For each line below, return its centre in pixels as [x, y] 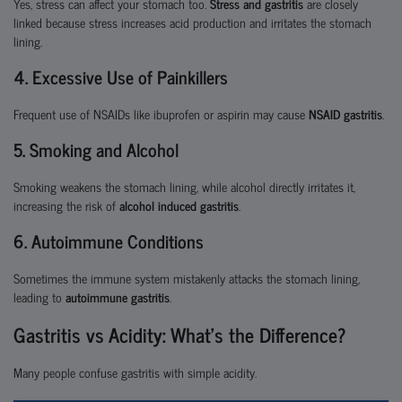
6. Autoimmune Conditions [109, 241]
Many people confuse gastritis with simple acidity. [135, 372]
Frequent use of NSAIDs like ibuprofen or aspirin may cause [161, 114]
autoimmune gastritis [118, 297]
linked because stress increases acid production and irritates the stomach [192, 22]
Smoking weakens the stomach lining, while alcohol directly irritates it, [184, 186]
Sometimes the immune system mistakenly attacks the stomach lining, [187, 278]
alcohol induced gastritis [179, 205]
